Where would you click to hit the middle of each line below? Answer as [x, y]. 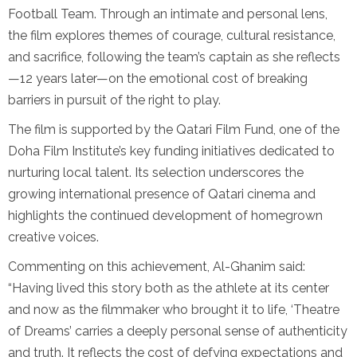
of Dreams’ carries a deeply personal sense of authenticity [178, 331]
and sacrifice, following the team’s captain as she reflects [174, 57]
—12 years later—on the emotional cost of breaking [158, 79]
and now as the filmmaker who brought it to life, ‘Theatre [174, 310]
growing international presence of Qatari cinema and [162, 194]
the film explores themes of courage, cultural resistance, [172, 36]
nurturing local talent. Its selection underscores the [156, 173]
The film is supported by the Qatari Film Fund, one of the [174, 130]
